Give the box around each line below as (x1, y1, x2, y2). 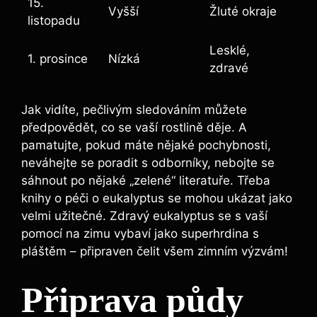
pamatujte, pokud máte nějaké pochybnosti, (21, 138, 271, 153)
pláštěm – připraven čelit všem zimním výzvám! (21, 244, 288, 259)
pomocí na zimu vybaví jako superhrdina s (21, 226, 259, 241)
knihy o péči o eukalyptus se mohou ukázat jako (21, 191, 292, 206)
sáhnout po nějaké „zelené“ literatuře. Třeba (21, 173, 270, 188)
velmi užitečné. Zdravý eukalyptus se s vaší (21, 209, 267, 224)
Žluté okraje (209, 4, 277, 18)
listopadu (28, 13, 80, 28)
